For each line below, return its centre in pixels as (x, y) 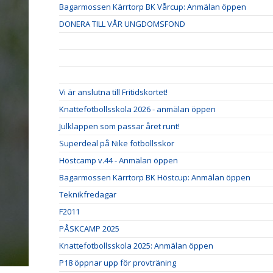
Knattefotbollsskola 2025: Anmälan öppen (136, 245)
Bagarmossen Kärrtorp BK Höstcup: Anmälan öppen (155, 177)
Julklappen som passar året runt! (119, 126)
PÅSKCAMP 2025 (89, 228)
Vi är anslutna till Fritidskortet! (113, 92)
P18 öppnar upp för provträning (118, 262)
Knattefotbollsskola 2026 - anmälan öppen (137, 109)
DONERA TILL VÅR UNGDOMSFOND (122, 23)
